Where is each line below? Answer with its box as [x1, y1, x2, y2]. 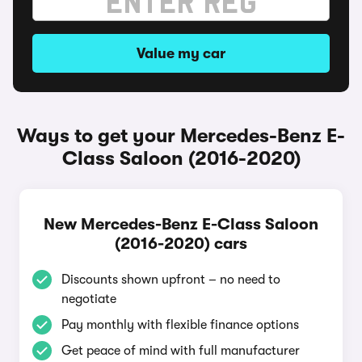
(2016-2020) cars [115, 234, 247, 253]
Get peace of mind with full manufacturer [61, 343, 300, 358]
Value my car [137, 45, 225, 61]
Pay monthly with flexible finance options [61, 318, 299, 332]
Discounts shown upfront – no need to [61, 272, 280, 287]
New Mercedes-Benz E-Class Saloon [44, 215, 318, 234]
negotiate [61, 292, 116, 306]
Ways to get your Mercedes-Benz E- [17, 124, 345, 147]
